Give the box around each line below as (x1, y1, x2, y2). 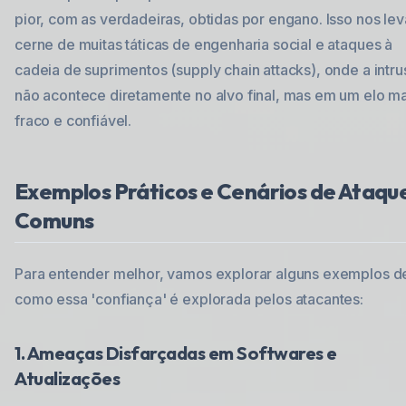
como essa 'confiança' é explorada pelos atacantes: (14, 290, 363, 308)
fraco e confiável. (14, 111, 132, 130)
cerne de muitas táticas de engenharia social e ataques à (14, 35, 393, 53)
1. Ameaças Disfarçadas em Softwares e (14, 342, 337, 364)
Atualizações (14, 367, 120, 390)
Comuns (14, 207, 94, 234)
